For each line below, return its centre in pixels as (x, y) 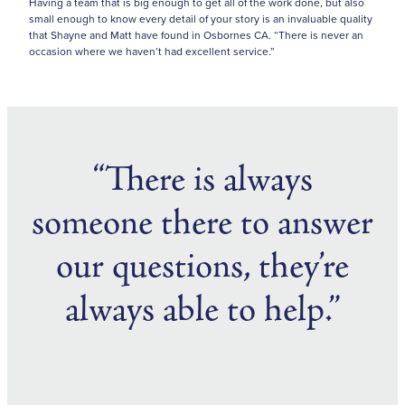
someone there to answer (202, 223)
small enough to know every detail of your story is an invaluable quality (201, 18)
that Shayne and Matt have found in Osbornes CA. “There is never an (196, 34)
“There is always (202, 180)
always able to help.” (202, 310)
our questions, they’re (202, 267)
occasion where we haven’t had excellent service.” (153, 51)
